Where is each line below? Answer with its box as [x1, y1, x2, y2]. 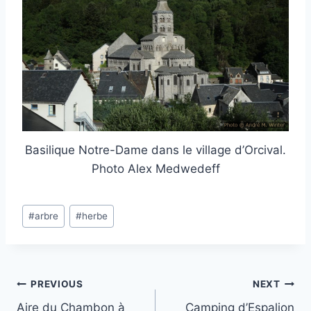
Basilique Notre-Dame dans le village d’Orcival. [25, 143, 286, 158]
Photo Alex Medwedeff [91, 162, 220, 176]
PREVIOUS [31, 278, 83, 289]
